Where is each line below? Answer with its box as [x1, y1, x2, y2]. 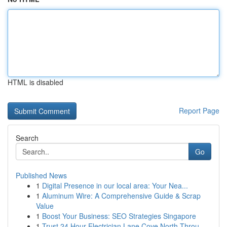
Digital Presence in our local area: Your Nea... [42, 180, 188, 191]
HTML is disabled [8, 77, 63, 87]
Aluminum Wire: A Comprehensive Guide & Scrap [42, 191, 201, 201]
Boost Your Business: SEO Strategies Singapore [42, 211, 196, 221]
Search [16, 133, 39, 143]
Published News [16, 170, 67, 180]
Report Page [179, 105, 219, 116]
